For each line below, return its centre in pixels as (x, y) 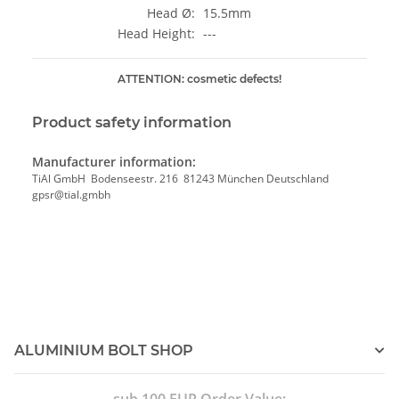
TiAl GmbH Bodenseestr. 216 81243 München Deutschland (182, 179)
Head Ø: (171, 13)
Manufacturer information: (114, 162)
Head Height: (156, 34)
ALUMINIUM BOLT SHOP (104, 351)
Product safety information (132, 123)
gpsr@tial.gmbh (73, 195)
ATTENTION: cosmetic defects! (199, 79)
